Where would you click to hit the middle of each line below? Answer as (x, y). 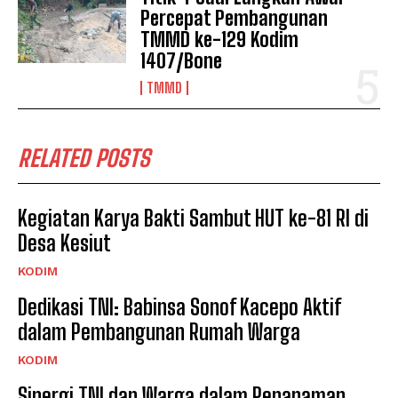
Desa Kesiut (64, 243)
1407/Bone (182, 60)
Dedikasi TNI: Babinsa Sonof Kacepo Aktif (179, 306)
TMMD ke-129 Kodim (220, 39)
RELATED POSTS (84, 158)
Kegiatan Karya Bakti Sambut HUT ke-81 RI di (193, 218)
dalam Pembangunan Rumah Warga (159, 331)
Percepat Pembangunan (235, 18)
